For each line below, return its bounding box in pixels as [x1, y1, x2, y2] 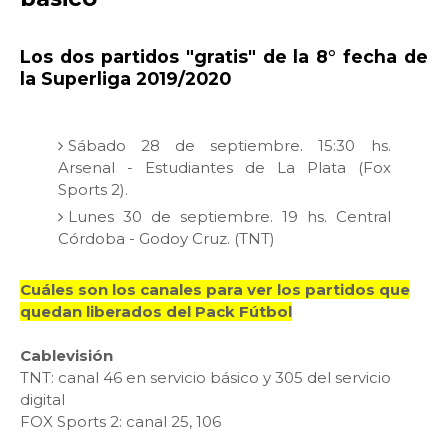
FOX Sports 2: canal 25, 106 [20, 412, 221, 432]
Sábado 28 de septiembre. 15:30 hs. [67, 135, 391, 155]
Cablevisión [20, 346, 113, 366]
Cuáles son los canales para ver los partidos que [20, 280, 410, 300]
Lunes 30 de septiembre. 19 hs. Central [67, 206, 391, 226]
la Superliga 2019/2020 [20, 68, 231, 90]
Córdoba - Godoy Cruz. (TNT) [57, 228, 275, 248]
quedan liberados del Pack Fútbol [20, 302, 292, 322]
